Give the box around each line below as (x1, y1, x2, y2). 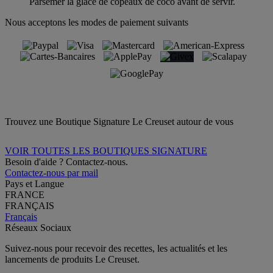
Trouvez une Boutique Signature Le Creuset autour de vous (5, 116, 233, 127)
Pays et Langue (5, 178, 64, 189)
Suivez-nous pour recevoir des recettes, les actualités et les (5, 243, 227, 253)
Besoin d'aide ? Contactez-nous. (5, 156, 128, 167)
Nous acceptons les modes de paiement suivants (5, 16, 188, 27)
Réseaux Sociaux (5, 222, 71, 233)
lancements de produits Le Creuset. (5, 253, 140, 264)
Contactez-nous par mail (5, 167, 98, 178)
